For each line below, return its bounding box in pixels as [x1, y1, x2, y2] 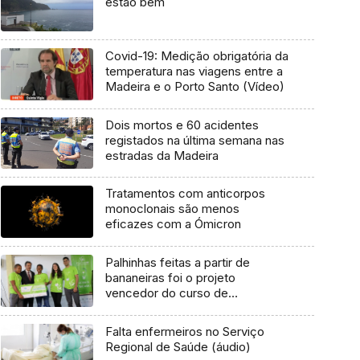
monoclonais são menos [104, 201, 239, 217]
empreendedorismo [104, 301, 215, 317]
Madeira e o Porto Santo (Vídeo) [104, 79, 284, 95]
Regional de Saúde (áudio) [104, 338, 251, 354]
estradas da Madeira [104, 147, 219, 163]
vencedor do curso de [104, 285, 228, 301]
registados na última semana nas [104, 132, 284, 148]
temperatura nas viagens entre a [104, 63, 283, 80]
